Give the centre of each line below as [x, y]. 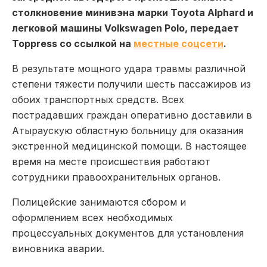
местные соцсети [178, 43]
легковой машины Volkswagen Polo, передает [125, 28]
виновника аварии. [58, 248]
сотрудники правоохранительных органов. [116, 177]
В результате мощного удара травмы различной [129, 68]
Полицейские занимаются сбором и [99, 202]
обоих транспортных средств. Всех [98, 99]
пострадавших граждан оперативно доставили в [132, 115]
